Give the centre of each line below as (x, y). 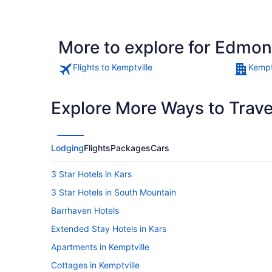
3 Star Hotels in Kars (91, 174)
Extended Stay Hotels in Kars (109, 228)
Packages (131, 148)
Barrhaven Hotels (85, 210)
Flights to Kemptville (113, 67)
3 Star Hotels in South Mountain (114, 192)
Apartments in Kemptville (100, 246)
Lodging (67, 148)
